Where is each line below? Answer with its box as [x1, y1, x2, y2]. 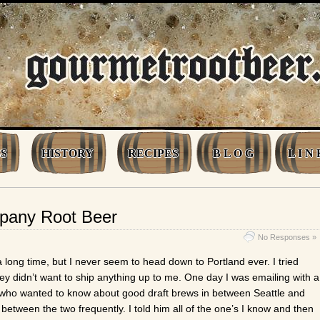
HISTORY [41, 147, 94, 159]
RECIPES [128, 147, 179, 159]
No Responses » [258, 233, 316, 241]
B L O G [213, 147, 254, 159]
